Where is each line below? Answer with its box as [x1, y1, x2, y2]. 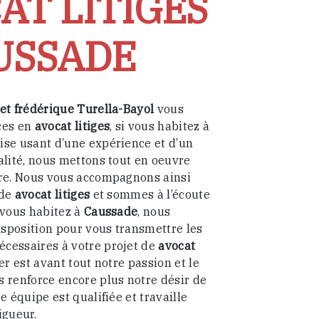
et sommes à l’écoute [90, 187, 210, 202]
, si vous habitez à [110, 119, 210, 133]
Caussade [83, 204, 138, 219]
